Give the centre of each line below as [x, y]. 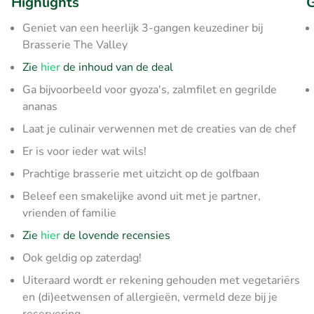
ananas [40, 107]
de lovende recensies [115, 235]
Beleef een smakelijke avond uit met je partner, [142, 196]
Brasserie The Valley [75, 45]
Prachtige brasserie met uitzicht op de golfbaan [141, 174]
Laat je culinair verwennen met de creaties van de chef [159, 129]
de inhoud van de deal [117, 67]
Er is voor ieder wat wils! [84, 151]
